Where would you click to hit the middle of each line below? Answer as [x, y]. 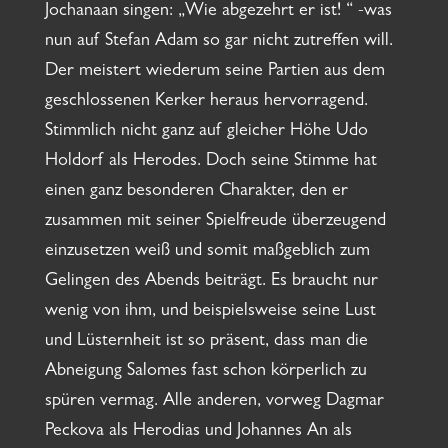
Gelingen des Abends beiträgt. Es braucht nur [211, 282]
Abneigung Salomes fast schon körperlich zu [205, 372]
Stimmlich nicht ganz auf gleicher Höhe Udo [206, 132]
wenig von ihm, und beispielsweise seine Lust [210, 312]
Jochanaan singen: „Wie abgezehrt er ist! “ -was [218, 12]
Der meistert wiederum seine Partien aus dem [214, 72]
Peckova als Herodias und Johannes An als [198, 432]
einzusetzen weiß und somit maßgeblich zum [207, 252]
